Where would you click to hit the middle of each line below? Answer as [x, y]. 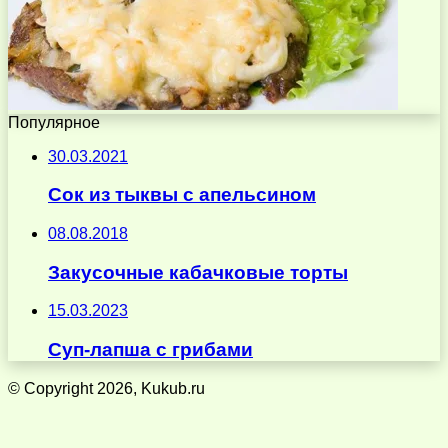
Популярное [54, 122]
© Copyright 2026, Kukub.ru [106, 388]
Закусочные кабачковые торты [198, 272]
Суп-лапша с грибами [150, 350]
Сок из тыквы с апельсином [182, 195]
